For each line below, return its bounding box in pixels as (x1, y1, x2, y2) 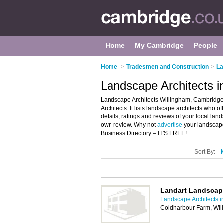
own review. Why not (101, 121, 157, 128)
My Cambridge (135, 41, 184, 49)
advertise (157, 121, 182, 128)
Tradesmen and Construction (126, 63, 209, 70)
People (194, 41, 217, 49)
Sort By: (194, 148, 215, 155)
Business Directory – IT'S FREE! (101, 130, 187, 137)
